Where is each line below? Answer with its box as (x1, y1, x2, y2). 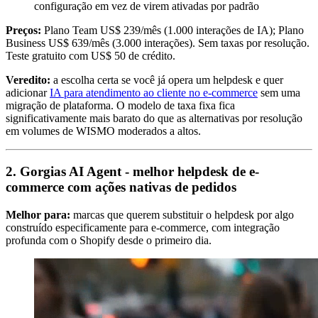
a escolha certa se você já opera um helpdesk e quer (50, 74, 283, 87)
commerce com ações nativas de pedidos (6, 179, 236, 194)
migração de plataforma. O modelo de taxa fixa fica (6, 99, 235, 112)
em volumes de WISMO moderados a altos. (6, 125, 201, 138)
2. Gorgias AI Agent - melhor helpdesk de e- (6, 163, 259, 179)
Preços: (6, 24, 41, 37)
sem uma (258, 87, 300, 99)
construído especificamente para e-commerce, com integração (6, 221, 280, 234)
